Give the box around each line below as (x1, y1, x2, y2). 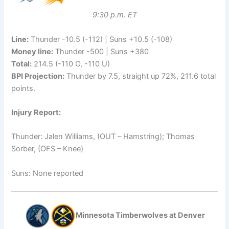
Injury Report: (11, 107, 61, 117)
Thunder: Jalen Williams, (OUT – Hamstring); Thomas (11, 132, 195, 142)
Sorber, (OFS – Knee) (11, 144, 84, 154)
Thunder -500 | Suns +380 (53, 47, 149, 56)
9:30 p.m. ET (92, 10, 137, 20)
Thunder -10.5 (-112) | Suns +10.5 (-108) (29, 34, 173, 44)
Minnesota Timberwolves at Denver (75, 210, 205, 220)
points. (11, 83, 36, 93)
